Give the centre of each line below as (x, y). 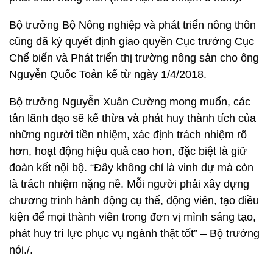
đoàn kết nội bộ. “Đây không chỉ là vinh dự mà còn (131, 168)
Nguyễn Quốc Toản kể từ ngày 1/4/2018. (108, 74)
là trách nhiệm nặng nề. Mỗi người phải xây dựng (129, 184)
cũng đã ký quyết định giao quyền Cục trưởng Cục (132, 41)
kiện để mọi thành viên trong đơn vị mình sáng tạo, (133, 217)
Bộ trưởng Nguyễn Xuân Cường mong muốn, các (130, 102)
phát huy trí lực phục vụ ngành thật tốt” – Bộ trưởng (134, 233)
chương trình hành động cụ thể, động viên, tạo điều (134, 200)
